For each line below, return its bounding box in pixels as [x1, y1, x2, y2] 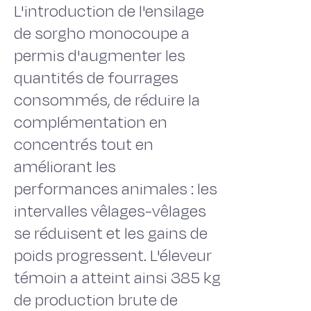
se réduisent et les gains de [14, 222, 208, 245]
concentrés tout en [14, 133, 153, 156]
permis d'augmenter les [14, 44, 185, 67]
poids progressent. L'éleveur [14, 244, 212, 267]
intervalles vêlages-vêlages [14, 200, 206, 223]
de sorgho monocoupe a [14, 22, 190, 45]
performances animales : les [14, 178, 217, 201]
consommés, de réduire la [14, 89, 200, 112]
